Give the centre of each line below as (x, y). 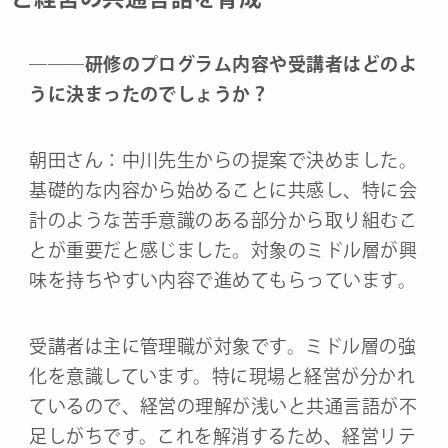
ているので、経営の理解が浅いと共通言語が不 (223, 405)
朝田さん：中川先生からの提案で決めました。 (223, 159)
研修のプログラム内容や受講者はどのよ (251, 63)
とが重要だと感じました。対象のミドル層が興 (223, 249)
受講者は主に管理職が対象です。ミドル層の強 (223, 345)
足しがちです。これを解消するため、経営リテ (223, 435)
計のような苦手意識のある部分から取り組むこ (223, 219)
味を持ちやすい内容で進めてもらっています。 (223, 279)
